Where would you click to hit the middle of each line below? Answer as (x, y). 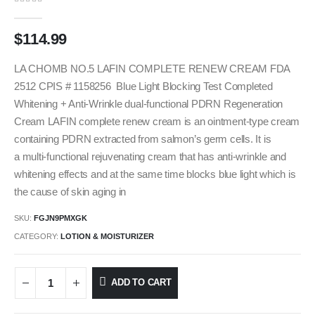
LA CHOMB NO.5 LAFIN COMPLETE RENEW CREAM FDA (152, 69)
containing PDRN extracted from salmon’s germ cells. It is (143, 139)
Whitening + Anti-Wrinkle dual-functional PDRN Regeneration (149, 104)
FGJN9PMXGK (60, 218)
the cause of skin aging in (70, 192)
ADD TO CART (141, 283)
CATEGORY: (37, 237)
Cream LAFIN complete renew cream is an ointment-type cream (157, 121)
